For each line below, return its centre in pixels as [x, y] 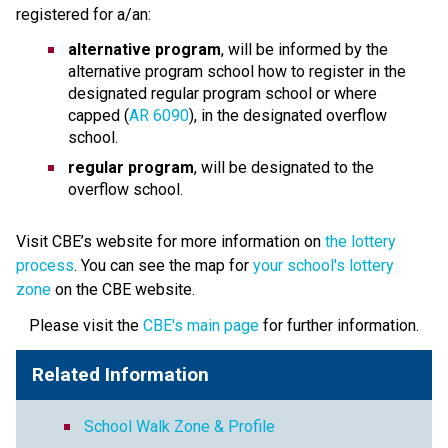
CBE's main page [201, 325]
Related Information [120, 374]
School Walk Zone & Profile [179, 426]
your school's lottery [323, 265]
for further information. [339, 325]
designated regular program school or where [222, 93]
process [45, 265]
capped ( [98, 115]
